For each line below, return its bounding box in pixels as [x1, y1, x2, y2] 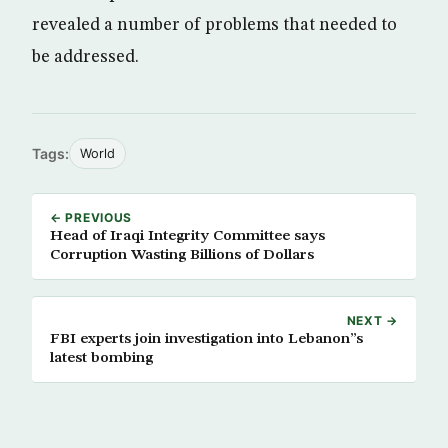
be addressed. [32, 48, 139, 66]
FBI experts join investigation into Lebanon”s [50, 331, 363, 347]
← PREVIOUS [50, 210, 133, 225]
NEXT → [346, 313, 398, 328]
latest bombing [50, 350, 153, 366]
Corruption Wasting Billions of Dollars [50, 247, 314, 263]
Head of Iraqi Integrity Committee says [50, 228, 110, 244]
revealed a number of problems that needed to [32, 16, 397, 34]
